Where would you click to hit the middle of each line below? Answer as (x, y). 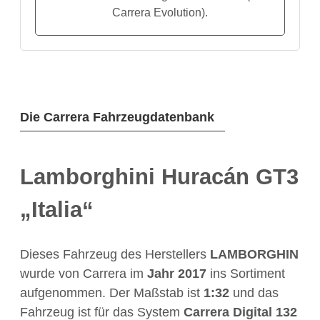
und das (254, 292)
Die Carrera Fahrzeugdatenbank (117, 117)
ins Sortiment (246, 273)
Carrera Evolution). (160, 12)
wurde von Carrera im (84, 273)
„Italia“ (57, 209)
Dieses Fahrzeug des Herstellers (115, 254)
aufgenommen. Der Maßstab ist (112, 292)
